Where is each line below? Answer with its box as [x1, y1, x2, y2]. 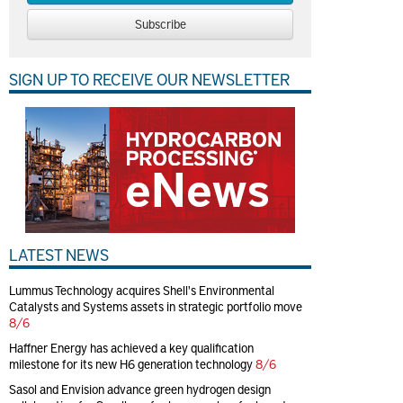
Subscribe [134, 15, 186, 32]
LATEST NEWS [9, 243, 109, 265]
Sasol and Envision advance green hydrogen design [9, 381, 271, 398]
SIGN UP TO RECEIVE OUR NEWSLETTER [9, 67, 290, 90]
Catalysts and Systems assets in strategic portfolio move [9, 298, 302, 315]
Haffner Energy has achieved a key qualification [9, 339, 254, 356]
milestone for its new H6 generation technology [9, 355, 253, 372]
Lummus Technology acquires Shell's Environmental [9, 282, 274, 299]
